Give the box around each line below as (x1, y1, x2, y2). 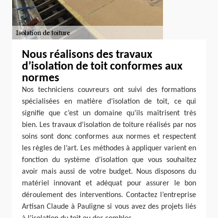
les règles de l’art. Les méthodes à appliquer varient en (22, 145, 196, 152)
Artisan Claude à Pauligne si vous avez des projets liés (22, 203, 196, 211)
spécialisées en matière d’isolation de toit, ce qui (22, 98, 196, 106)
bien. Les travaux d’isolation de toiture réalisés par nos (22, 121, 196, 129)
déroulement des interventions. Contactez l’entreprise (22, 191, 196, 199)
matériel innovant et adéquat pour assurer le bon (22, 180, 196, 187)
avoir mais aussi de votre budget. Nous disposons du (22, 168, 196, 176)
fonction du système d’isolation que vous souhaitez (22, 156, 196, 164)
